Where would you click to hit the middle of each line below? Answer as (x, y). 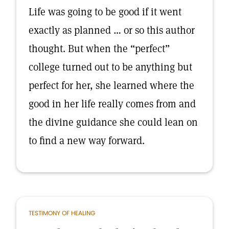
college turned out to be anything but (110, 67)
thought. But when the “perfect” (99, 49)
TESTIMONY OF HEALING (62, 213)
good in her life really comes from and (112, 104)
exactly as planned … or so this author (112, 30)
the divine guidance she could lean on (113, 122)
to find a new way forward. (87, 141)
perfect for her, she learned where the (111, 85)
